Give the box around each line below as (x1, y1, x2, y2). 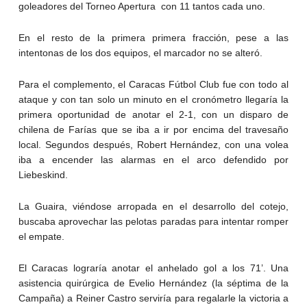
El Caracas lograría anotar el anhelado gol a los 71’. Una (18, 262, 289, 273)
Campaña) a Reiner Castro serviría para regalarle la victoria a (18, 292, 289, 304)
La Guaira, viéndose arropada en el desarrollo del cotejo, (18, 200, 289, 212)
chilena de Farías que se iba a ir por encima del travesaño (18, 123, 289, 135)
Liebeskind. (18, 169, 68, 180)
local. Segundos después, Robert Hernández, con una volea (18, 138, 289, 150)
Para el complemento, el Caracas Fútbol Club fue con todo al (18, 78, 289, 90)
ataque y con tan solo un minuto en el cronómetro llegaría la (18, 93, 289, 105)
